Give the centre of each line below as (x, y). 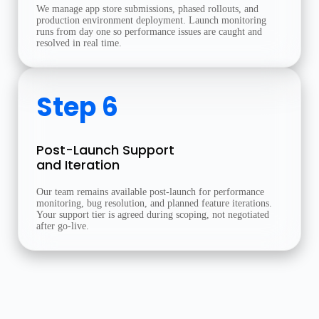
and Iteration (78, 165)
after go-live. (63, 226)
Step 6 (77, 107)
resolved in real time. (79, 43)
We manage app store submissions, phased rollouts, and (147, 9)
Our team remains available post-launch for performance (150, 192)
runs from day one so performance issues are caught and (149, 32)
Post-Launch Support (105, 150)
